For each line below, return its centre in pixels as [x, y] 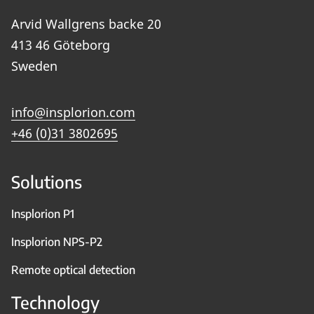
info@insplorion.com [73, 112]
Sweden [34, 66]
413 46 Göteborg [61, 45]
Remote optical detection [73, 269]
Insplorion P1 [43, 213]
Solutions [47, 181]
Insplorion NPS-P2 [57, 241]
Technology [55, 302]
